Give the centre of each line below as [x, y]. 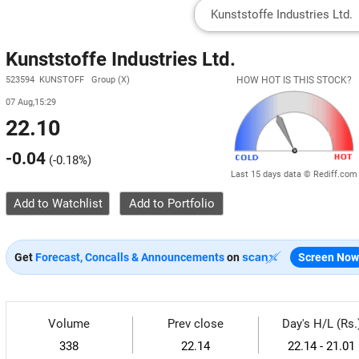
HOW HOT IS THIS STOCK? [294, 80]
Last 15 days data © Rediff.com [294, 174]
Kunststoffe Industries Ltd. [121, 59]
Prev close [195, 324]
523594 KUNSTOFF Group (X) [68, 80]
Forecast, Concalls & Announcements [130, 257]
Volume [69, 324]
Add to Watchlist [58, 204]
